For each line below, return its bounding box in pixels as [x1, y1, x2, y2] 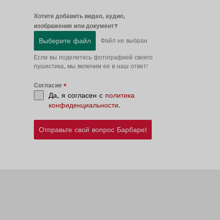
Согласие [33, 82, 63, 89]
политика [105, 91, 135, 100]
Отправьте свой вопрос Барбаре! [38, 126, 147, 134]
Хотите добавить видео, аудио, [33, 13, 125, 20]
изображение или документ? [33, 23, 118, 30]
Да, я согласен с [48, 91, 105, 100]
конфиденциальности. [48, 101, 120, 110]
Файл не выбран [100, 37, 147, 45]
